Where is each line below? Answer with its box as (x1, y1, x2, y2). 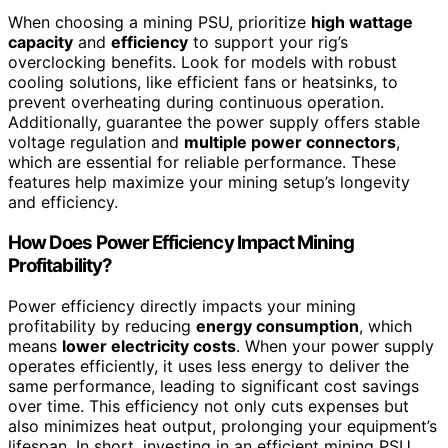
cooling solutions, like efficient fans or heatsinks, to (8, 72, 398, 93)
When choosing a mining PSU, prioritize (8, 12, 311, 33)
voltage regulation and (8, 132, 184, 153)
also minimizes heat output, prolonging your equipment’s (8, 415, 437, 436)
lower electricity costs (62, 335, 236, 356)
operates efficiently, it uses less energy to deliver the (8, 355, 409, 376)
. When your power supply (236, 335, 434, 356)
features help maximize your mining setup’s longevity (8, 172, 410, 193)
